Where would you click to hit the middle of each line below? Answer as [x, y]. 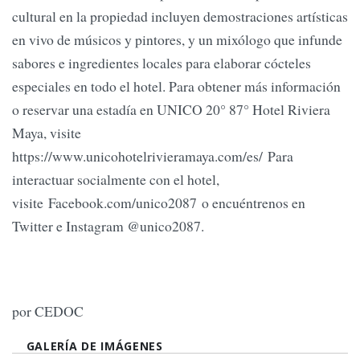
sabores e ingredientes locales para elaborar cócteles [162, 62]
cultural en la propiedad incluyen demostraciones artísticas [180, 16]
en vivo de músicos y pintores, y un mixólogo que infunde [177, 39]
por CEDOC [48, 311]
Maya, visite [47, 132]
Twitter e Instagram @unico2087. [108, 225]
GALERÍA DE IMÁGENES [94, 346]
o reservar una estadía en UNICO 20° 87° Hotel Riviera [171, 109]
